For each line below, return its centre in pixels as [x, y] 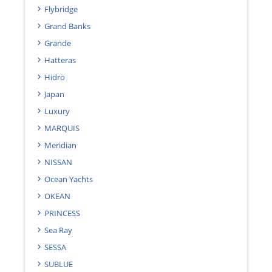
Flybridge [61, 9]
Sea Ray [58, 230]
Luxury [57, 111]
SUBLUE [59, 264]
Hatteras [60, 60]
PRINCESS [62, 213]
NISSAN [58, 162]
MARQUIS [62, 128]
